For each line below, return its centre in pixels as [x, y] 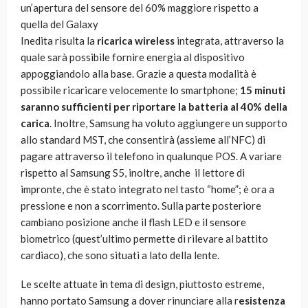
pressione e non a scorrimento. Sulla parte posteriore [141, 206]
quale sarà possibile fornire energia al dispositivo [133, 57]
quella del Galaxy [59, 24]
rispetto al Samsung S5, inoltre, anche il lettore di [133, 173]
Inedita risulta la [59, 41]
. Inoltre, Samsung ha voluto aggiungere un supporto [168, 123]
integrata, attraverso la [229, 41]
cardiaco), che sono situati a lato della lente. [120, 255]
